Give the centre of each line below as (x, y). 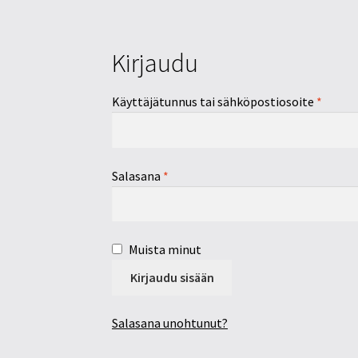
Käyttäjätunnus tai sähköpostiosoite (215, 102)
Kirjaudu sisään (172, 277)
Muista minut (165, 250)
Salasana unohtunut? (170, 323)
